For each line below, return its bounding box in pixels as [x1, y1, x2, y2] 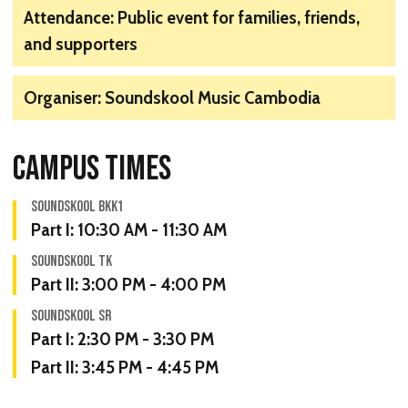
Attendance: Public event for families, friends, [24, 7, 360, 29]
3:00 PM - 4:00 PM [78, 274, 226, 296]
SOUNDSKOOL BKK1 [31, 198, 124, 217]
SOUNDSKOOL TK [31, 252, 112, 271]
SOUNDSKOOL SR [31, 307, 111, 326]
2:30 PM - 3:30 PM [74, 329, 214, 351]
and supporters [24, 34, 138, 56]
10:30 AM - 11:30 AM [74, 219, 227, 241]
